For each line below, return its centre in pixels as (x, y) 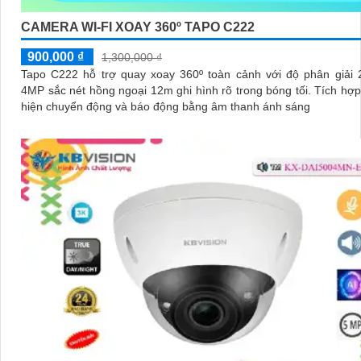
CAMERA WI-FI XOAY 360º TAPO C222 (138, 27)
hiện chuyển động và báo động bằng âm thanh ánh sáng (166, 106)
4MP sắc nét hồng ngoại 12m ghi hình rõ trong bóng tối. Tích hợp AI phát (168, 90)
